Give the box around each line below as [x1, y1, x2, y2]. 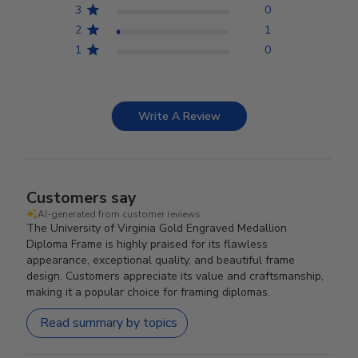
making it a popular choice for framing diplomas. [26, 284, 271, 300]
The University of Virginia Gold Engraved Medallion [26, 220, 288, 236]
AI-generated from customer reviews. [38, 207, 204, 221]
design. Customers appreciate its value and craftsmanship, [26, 268, 324, 284]
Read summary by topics [40, 314, 178, 332]
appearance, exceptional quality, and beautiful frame [26, 252, 296, 268]
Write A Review [138, 108, 221, 124]
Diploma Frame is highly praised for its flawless [26, 236, 268, 252]
